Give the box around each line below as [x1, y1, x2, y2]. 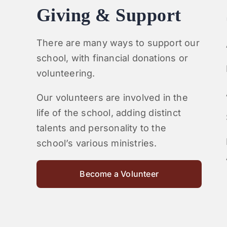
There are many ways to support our [36, 37, 200, 49]
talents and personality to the [36, 123, 166, 134]
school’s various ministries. [36, 138, 157, 149]
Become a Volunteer [80, 169, 159, 179]
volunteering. [36, 68, 95, 79]
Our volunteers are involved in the [36, 92, 188, 103]
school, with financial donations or [36, 53, 188, 64]
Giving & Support [36, 5, 181, 26]
